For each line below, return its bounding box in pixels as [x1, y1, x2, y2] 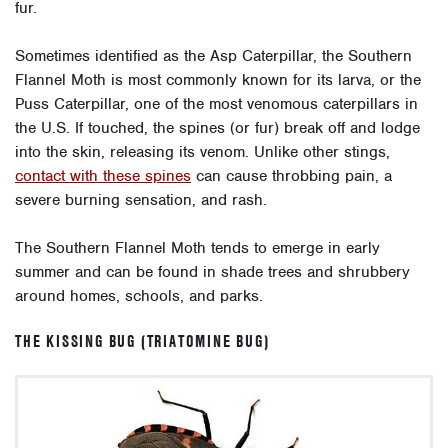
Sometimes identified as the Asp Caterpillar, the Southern [15, 46, 412, 67]
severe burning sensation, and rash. [15, 190, 267, 211]
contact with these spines [15, 166, 191, 187]
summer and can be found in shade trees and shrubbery [15, 262, 410, 283]
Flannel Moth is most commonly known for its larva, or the [15, 70, 421, 91]
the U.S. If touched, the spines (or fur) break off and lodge [15, 118, 420, 139]
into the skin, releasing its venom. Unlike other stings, [15, 142, 390, 163]
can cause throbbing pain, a [191, 166, 392, 187]
